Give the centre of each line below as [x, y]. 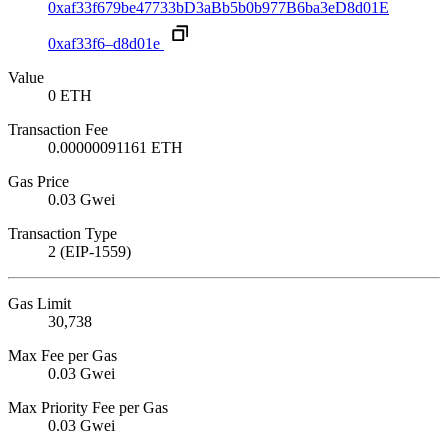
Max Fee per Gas [62, 356]
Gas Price [38, 182]
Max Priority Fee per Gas [88, 408]
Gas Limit [39, 304]
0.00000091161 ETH [115, 148]
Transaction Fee [58, 130]
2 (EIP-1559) [89, 252]
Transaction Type [62, 234]
